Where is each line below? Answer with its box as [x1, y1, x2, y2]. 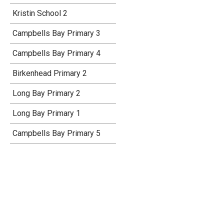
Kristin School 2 [12, 8, 67, 18]
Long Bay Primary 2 [12, 88, 80, 98]
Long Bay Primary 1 [12, 108, 80, 118]
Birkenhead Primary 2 [12, 68, 87, 78]
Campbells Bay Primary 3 [12, 28, 100, 38]
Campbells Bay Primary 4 [12, 48, 100, 58]
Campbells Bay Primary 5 [12, 128, 100, 138]
